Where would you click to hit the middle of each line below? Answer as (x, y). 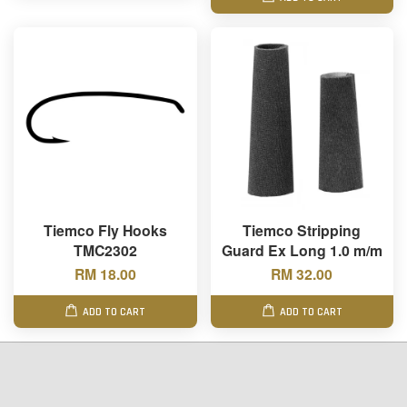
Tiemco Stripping (302, 230)
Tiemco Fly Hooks (105, 230)
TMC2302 (105, 250)
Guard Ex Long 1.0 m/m (302, 250)
